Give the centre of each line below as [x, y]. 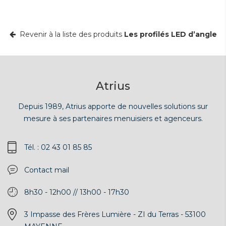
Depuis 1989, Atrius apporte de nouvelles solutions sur [113, 106]
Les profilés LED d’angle [170, 34]
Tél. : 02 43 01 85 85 [58, 147]
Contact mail [47, 170]
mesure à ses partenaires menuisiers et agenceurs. [113, 119]
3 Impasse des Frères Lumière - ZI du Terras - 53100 [115, 214]
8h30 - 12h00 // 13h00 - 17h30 [77, 192]
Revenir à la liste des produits [70, 34]
